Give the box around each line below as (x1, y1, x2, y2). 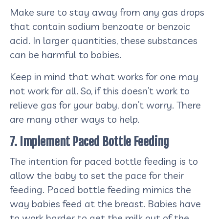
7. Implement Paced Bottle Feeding (10, 134, 169, 149)
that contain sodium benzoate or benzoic (10, 20, 190, 32)
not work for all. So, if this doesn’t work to (10, 84, 190, 97)
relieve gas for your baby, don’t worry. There (10, 98, 201, 111)
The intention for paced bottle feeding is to (10, 154, 198, 167)
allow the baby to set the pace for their (10, 169, 184, 181)
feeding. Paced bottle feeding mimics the (10, 183, 191, 196)
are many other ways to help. (10, 112, 142, 125)
